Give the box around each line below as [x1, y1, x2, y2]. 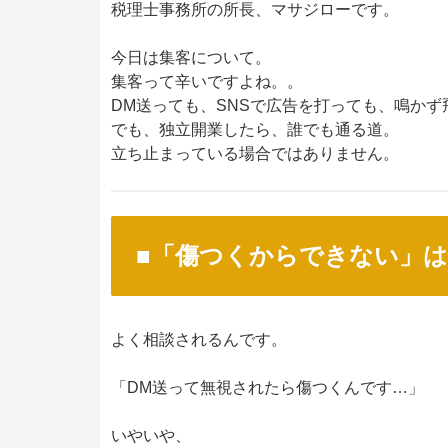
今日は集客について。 [111, 48, 271, 66]
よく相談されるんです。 [111, 331, 287, 349]
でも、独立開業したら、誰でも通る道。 [111, 120, 399, 138]
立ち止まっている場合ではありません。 [111, 144, 399, 162]
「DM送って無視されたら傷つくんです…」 [111, 379, 424, 397]
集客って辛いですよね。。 [111, 72, 303, 90]
